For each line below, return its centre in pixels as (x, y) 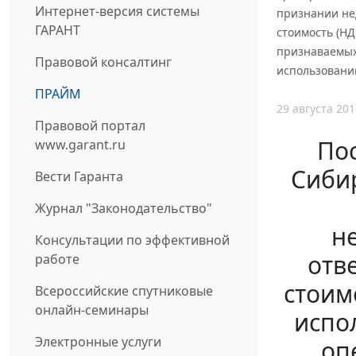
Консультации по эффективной (132, 240)
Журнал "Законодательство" (124, 209)
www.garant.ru (80, 145)
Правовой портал (90, 126)
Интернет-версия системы (117, 12)
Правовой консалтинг (103, 62)
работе (57, 259)
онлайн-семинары (92, 310)
